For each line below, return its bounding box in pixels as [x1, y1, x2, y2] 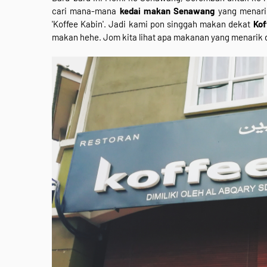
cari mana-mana [52, 5, 120, 16]
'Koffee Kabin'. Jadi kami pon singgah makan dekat [52, 18, 253, 29]
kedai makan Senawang [119, 5, 215, 16]
